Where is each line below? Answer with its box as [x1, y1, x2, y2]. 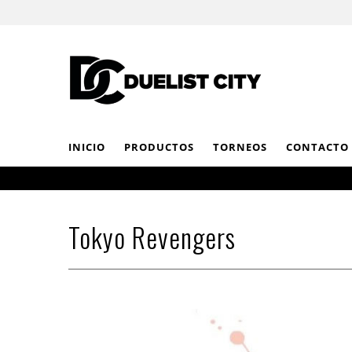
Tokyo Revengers [68, 217, 236, 258]
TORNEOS [213, 140, 267, 155]
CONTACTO [286, 140, 349, 155]
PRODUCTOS [124, 140, 194, 155]
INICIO [68, 140, 105, 155]
